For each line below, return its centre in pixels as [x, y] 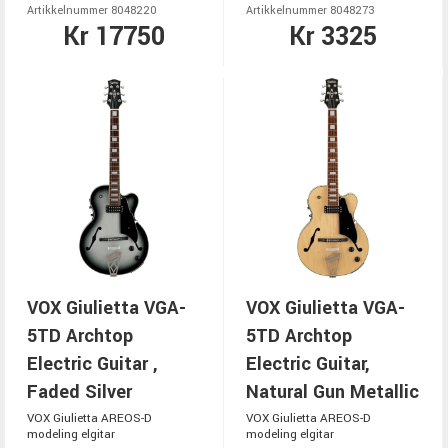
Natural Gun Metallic [332, 392]
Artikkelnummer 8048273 [310, 11]
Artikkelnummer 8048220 [92, 11]
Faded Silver [79, 392]
